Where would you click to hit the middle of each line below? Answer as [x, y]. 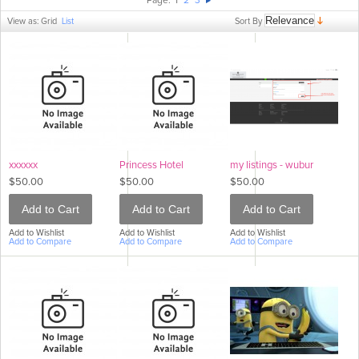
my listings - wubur [272, 165]
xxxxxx [23, 165]
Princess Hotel [151, 165]
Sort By [248, 21]
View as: [23, 21]
